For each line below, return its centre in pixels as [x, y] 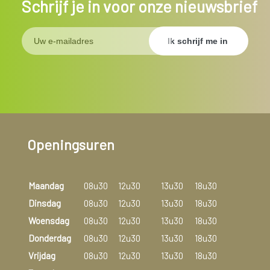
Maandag [46, 186]
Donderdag [49, 238]
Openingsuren [71, 145]
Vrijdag [42, 256]
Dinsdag [44, 203]
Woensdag [49, 221]
